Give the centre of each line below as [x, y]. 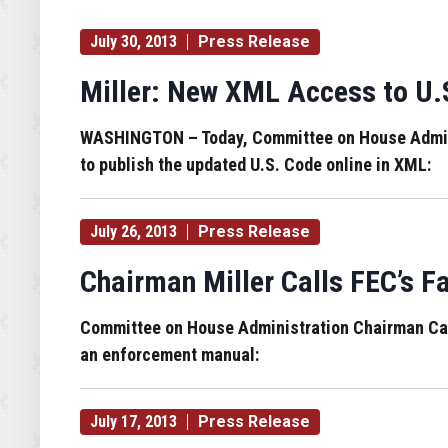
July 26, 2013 [133, 231]
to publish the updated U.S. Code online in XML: [255, 164]
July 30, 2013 [133, 41]
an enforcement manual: [169, 354]
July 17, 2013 [133, 421]
